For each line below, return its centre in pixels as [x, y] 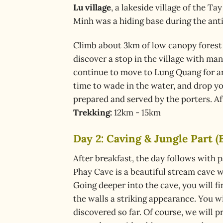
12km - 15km [136, 112]
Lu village [92, 7]
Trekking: [93, 112]
